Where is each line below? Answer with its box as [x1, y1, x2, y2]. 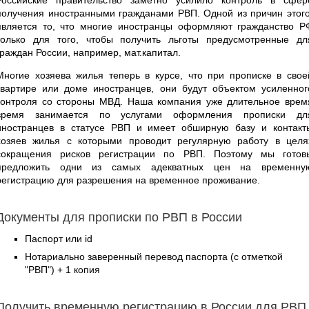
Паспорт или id [25, 232, 92, 244]
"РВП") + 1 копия [25, 263, 100, 275]
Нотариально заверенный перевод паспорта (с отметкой [25, 250, 283, 262]
